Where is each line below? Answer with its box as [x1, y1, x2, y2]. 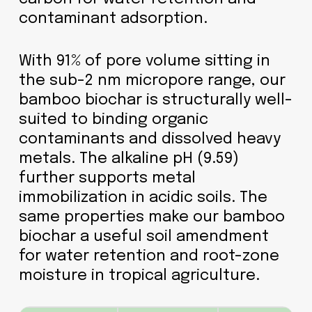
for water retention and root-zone [18, 248, 279, 264]
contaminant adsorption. [18, 10, 208, 26]
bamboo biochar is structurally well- [18, 92, 292, 108]
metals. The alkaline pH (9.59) [18, 150, 239, 166]
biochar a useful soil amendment [18, 228, 269, 244]
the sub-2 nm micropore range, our [18, 72, 286, 88]
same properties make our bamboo [18, 209, 285, 225]
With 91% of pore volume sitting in [18, 53, 270, 69]
